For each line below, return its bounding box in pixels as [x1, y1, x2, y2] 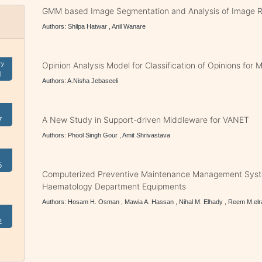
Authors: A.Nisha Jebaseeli [42, 77, 119, 84]
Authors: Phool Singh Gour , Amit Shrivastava [42, 132, 171, 139]
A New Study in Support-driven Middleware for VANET [42, 115, 250, 125]
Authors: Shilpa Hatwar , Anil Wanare [42, 23, 146, 30]
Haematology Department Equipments [42, 181, 187, 191]
